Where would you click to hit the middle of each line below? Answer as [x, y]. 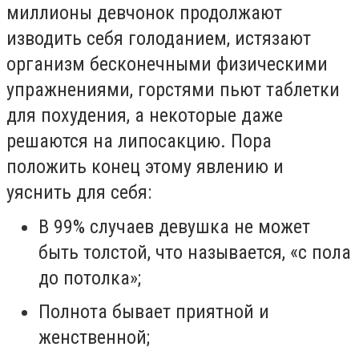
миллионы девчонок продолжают [144, 13]
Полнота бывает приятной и [154, 312]
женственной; [94, 338]
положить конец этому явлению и [145, 167]
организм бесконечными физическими [167, 64]
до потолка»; [90, 278]
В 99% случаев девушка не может [174, 226]
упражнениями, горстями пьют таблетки [173, 90]
